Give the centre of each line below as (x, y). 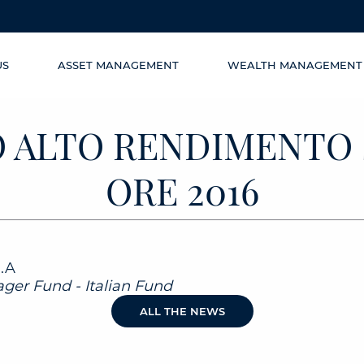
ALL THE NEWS (182, 311)
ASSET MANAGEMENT (118, 65)
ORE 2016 (182, 190)
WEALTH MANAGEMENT (295, 65)
